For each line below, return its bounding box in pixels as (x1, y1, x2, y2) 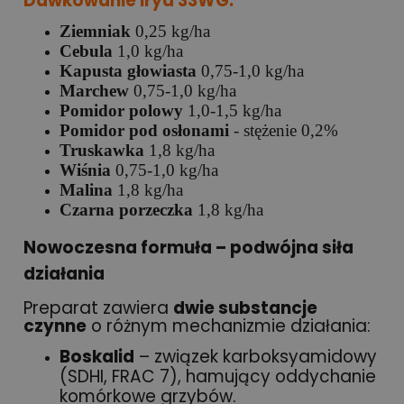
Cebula (60, 41, 113, 60)
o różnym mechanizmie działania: (87, 314, 371, 339)
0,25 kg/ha (131, 21, 210, 41)
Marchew (60, 80, 129, 100)
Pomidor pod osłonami (60, 120, 229, 140)
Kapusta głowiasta (60, 60, 197, 80)
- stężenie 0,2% (229, 120, 338, 140)
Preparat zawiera (23, 296, 173, 321)
